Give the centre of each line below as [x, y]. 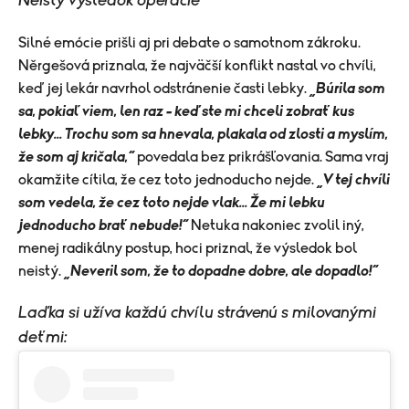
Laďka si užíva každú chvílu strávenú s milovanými [197, 314]
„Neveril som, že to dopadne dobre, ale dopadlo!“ [221, 272]
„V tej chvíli [353, 180]
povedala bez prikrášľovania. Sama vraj [262, 157]
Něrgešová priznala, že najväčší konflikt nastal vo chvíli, [197, 66]
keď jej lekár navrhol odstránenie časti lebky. [164, 89]
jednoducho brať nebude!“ [103, 226]
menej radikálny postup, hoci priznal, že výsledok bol [188, 249]
